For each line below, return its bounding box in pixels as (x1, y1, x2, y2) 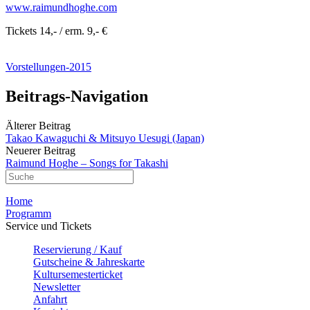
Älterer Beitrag (6, 119, 71, 131)
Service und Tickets (6, 219, 91, 232)
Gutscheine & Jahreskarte (33, 255, 145, 268)
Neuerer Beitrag (6, 144, 75, 156)
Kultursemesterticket (33, 268, 122, 280)
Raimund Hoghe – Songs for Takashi (6, 156, 168, 169)
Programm (6, 207, 51, 219)
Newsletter (33, 280, 80, 293)
